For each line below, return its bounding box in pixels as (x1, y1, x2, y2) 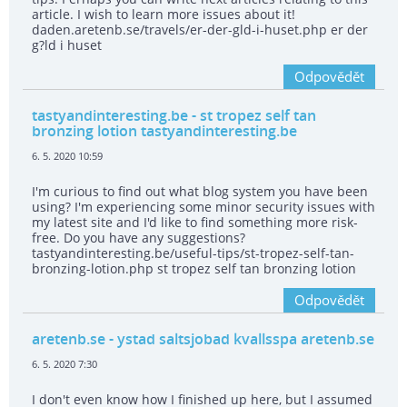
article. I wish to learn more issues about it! (32, 5, 295, 24)
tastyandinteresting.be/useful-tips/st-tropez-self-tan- (32, 244, 354, 263)
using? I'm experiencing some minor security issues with (32, 198, 375, 216)
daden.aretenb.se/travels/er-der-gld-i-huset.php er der (32, 21, 368, 39)
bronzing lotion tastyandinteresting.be (32, 121, 297, 142)
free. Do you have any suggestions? (32, 229, 245, 247)
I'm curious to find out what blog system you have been (32, 183, 368, 201)
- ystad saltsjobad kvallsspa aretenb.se (105, 329, 374, 350)
